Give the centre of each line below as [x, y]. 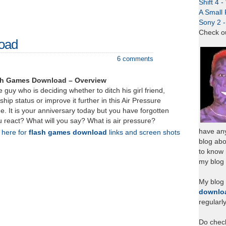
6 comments [135, 59]
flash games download [68, 132]
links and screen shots [144, 132]
